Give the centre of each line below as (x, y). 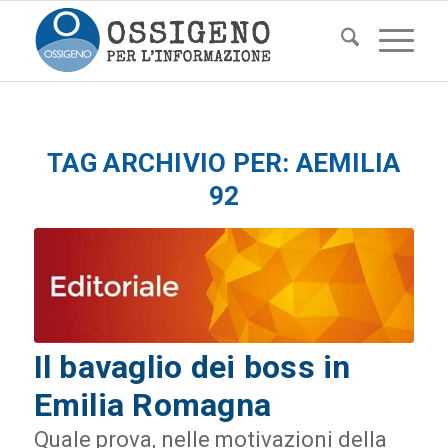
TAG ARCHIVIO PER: (171, 163)
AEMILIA (348, 163)
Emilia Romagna (152, 405)
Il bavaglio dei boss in (192, 367)
